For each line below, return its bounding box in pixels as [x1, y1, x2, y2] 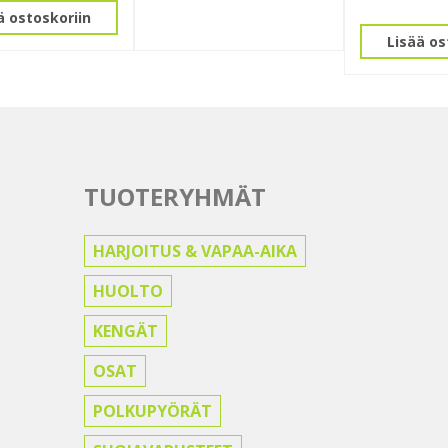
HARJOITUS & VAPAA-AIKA [92, 240, 297, 263]
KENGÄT [92, 320, 158, 343]
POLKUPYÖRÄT [92, 400, 212, 423]
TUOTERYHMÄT [83, 180, 266, 214]
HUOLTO [92, 280, 163, 303]
